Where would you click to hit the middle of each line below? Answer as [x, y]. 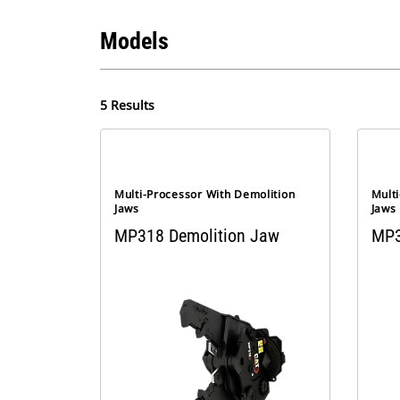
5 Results [127, 105]
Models [134, 41]
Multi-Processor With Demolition [205, 194]
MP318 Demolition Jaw [197, 236]
